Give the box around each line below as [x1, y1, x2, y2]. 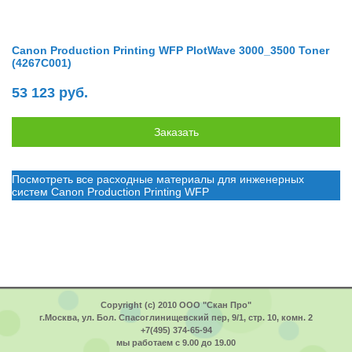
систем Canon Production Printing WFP [12, 185, 209, 198]
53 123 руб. [12, 85, 88, 101]
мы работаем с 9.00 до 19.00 [116, 338, 236, 347]
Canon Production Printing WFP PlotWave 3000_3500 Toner [12, 44, 329, 57]
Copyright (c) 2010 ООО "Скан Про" [101, 300, 251, 310]
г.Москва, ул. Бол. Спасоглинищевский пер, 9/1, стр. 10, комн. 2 [39, 313, 313, 322]
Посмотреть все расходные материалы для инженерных [12, 173, 304, 185]
